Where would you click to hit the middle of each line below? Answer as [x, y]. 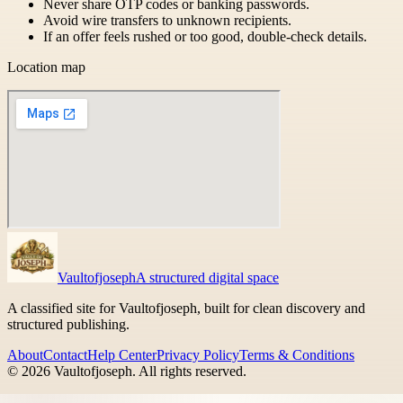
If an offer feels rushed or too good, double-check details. [205, 37]
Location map [46, 67]
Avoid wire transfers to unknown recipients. [167, 21]
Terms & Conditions [297, 355]
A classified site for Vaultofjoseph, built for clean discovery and [186, 309]
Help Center [122, 355]
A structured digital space [207, 278]
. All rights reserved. [189, 372]
